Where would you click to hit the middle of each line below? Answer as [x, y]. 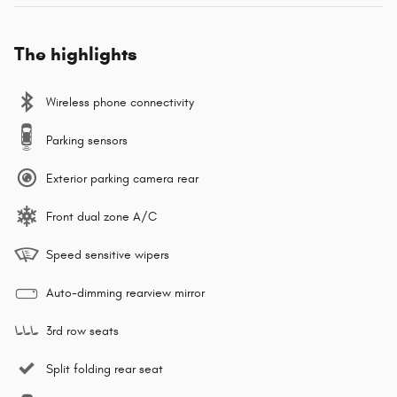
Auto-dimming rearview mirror [125, 293]
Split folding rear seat [105, 370]
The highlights [76, 54]
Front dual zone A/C [101, 217]
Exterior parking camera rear [122, 179]
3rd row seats [82, 331]
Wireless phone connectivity [120, 103]
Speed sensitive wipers [108, 255]
